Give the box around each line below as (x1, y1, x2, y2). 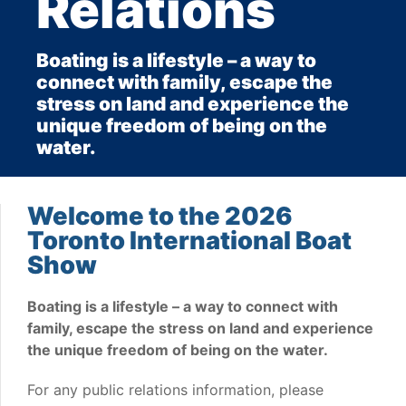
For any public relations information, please (27, 381, 324, 400)
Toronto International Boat (27, 226, 352, 256)
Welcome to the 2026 (27, 201, 293, 232)
